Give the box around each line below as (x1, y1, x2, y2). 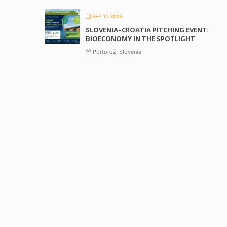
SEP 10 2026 (92, 13, 122, 19)
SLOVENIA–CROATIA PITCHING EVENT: (86, 25, 209, 34)
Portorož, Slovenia (91, 48, 141, 55)
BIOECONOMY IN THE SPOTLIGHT (86, 34, 195, 43)
